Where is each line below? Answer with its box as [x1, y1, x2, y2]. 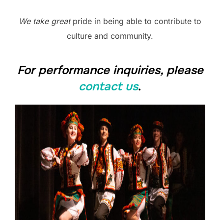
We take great [19, 16, 73, 27]
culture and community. [67, 31, 153, 41]
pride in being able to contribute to [73, 16, 201, 27]
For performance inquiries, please [17, 63, 203, 78]
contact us [79, 79, 138, 94]
